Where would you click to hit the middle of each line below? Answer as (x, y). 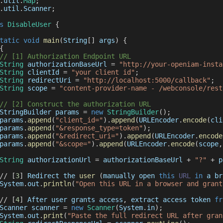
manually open (131, 176)
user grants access (85, 200)
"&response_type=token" (99, 128)
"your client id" (103, 72)
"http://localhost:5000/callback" (147, 80)
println (57, 184)
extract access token (170, 200)
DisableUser (29, 24)
